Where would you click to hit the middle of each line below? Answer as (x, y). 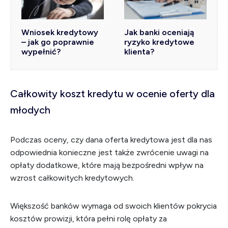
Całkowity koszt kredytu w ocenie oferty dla (112, 94)
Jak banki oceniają (159, 32)
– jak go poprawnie (58, 42)
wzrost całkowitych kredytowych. (72, 178)
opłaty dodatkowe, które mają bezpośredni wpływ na (107, 165)
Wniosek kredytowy (60, 32)
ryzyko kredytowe (159, 42)
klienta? (139, 52)
